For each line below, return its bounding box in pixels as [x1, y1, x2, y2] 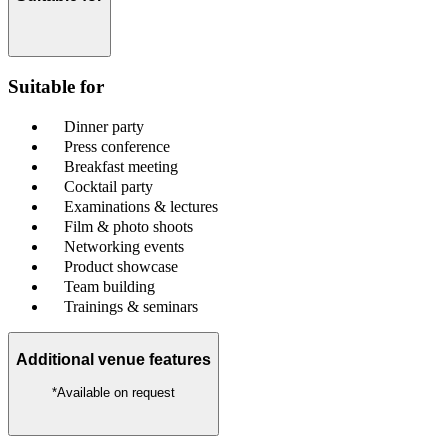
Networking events [64, 238, 184, 256]
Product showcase [64, 258, 178, 276]
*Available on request [52, 384, 175, 400]
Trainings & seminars [64, 298, 198, 316]
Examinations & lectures [64, 198, 218, 216]
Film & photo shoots [64, 218, 193, 236]
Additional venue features [16, 351, 211, 368]
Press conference [64, 138, 170, 156]
